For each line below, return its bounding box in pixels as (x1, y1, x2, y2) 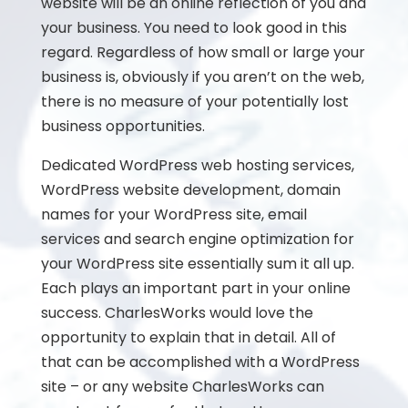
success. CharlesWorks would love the (40, 302, 313, 323)
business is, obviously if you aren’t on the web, (40, 66, 364, 87)
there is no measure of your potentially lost (40, 91, 349, 112)
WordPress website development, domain (40, 179, 341, 200)
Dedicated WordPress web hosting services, (40, 155, 354, 176)
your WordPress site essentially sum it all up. (40, 253, 354, 274)
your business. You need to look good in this (40, 17, 347, 38)
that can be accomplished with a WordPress (40, 352, 360, 372)
